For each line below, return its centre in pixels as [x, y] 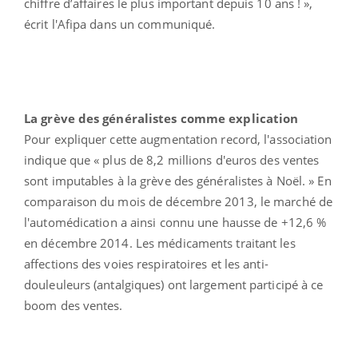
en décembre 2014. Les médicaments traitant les [160, 243]
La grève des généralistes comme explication [161, 118]
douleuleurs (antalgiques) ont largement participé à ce [174, 284]
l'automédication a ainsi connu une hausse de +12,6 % [175, 222]
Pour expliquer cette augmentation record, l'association [178, 139]
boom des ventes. [74, 305]
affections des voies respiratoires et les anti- [146, 263]
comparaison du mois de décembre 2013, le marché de [179, 201]
